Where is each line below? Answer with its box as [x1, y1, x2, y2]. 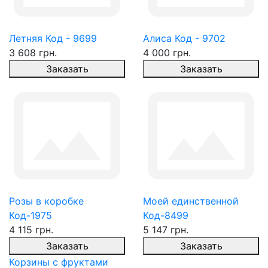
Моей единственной [143, 195, 239, 207]
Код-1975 [9, 209, 52, 221]
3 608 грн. [9, 47, 57, 59]
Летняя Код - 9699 [9, 32, 97, 44]
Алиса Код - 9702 [143, 32, 226, 44]
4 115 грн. [9, 224, 53, 236]
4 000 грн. [143, 47, 191, 59]
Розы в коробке [9, 195, 84, 207]
